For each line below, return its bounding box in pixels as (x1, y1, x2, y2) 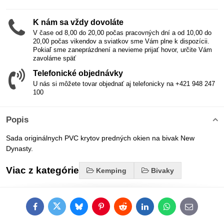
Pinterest (100, 205, 128, 213)
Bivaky (151, 166, 174, 174)
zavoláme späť (33, 54, 76, 62)
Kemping (96, 166, 126, 174)
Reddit (122, 205, 143, 213)
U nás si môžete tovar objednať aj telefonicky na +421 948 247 (33, 79, 215, 87)
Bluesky (78, 205, 103, 213)
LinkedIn (144, 205, 171, 213)
